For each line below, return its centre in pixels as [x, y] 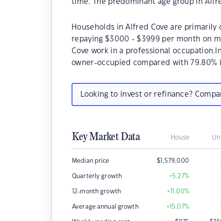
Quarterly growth [97, 176]
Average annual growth [105, 207]
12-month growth [96, 191]
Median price [91, 161]
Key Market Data [106, 137]
